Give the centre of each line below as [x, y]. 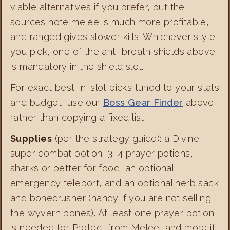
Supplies [31, 139]
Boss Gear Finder [143, 103]
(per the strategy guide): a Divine [126, 139]
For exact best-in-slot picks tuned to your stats [115, 88]
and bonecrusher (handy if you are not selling [111, 198]
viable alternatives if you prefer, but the [98, 7]
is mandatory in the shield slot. [77, 67]
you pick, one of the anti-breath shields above [113, 52]
